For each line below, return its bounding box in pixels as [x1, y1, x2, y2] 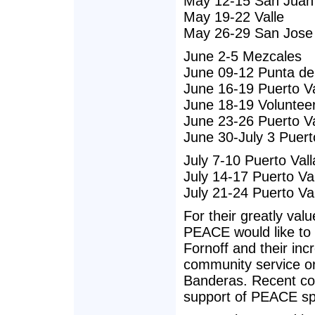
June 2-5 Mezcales [184, 49, 302, 64]
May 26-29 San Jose [184, 25, 313, 41]
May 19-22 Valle [184, 9, 284, 25]
